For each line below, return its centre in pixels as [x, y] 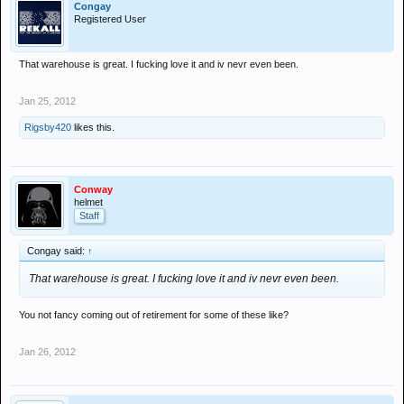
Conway [93, 189]
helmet [88, 202]
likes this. [93, 127]
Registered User [110, 19]
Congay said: [57, 251]
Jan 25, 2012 [47, 101]
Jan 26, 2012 [47, 352]
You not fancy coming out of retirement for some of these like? [154, 315]
